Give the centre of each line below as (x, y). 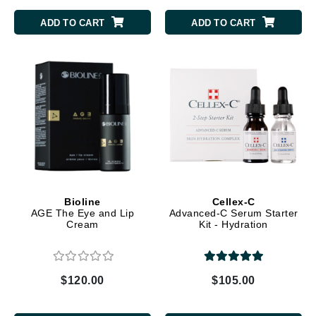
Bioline (83, 202)
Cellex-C (233, 202)
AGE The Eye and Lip (83, 213)
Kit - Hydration (233, 225)
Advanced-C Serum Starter (233, 213)
